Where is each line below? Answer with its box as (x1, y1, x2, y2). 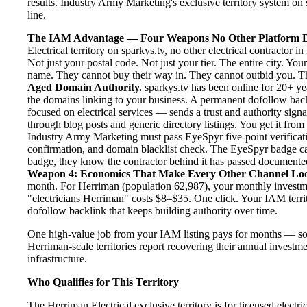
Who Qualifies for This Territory (27, 275, 179, 288)
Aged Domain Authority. (27, 81, 142, 93)
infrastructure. (27, 252, 87, 265)
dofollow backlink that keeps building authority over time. (27, 204, 278, 217)
